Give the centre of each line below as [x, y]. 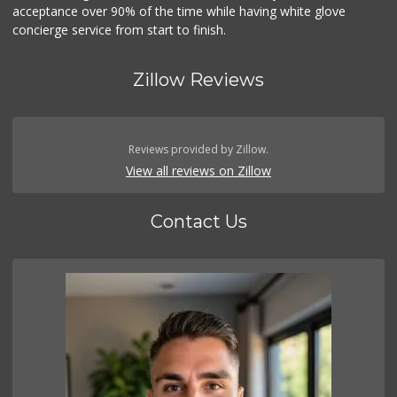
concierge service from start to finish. [120, 29]
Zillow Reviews [198, 79]
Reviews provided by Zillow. [198, 149]
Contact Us [198, 221]
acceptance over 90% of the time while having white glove [179, 11]
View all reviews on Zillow [198, 170]
